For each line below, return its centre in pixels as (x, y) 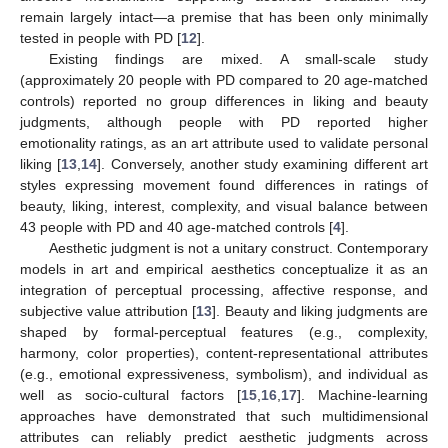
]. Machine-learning (363, 394)
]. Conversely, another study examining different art (263, 163)
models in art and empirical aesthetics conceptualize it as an (224, 268)
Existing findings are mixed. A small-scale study (238, 58)
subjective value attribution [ (108, 310)
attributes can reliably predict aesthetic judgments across (224, 436)
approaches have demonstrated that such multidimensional (224, 415)
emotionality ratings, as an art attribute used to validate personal (224, 142)
